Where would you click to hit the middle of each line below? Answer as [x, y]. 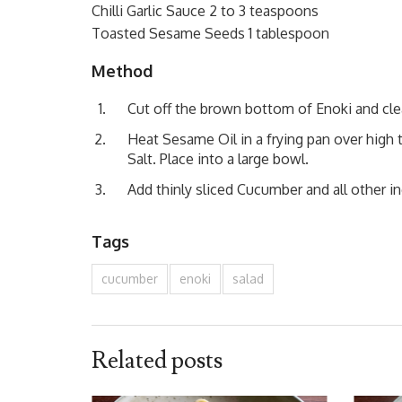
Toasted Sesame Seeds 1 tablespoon [210, 33]
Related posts [157, 360]
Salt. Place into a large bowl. [218, 158]
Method [122, 70]
